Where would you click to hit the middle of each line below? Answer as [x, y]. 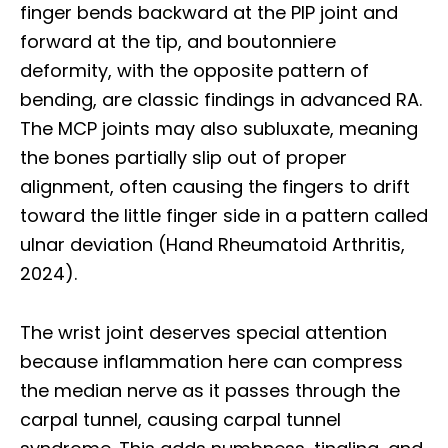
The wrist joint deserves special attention [203, 332]
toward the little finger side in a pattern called [224, 215]
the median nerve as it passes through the [210, 390]
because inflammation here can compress [211, 361]
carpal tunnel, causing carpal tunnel [180, 419]
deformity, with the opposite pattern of [194, 70]
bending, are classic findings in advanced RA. [221, 99]
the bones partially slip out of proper [183, 157]
